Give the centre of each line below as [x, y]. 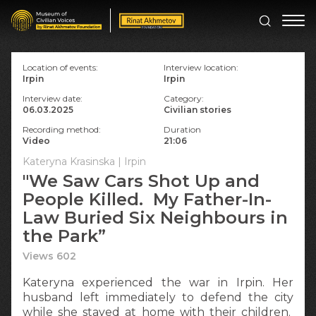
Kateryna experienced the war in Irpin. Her [158, 282]
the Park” [64, 236]
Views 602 [49, 256]
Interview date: [53, 98]
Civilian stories [197, 110]
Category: [184, 98]
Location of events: [60, 67]
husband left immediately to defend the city [158, 297]
